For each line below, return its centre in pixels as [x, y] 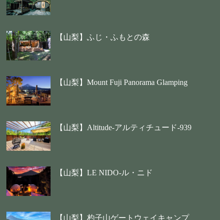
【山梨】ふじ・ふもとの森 [103, 37]
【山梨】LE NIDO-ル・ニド [104, 173]
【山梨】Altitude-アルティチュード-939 [124, 128]
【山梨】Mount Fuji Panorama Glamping [122, 82]
